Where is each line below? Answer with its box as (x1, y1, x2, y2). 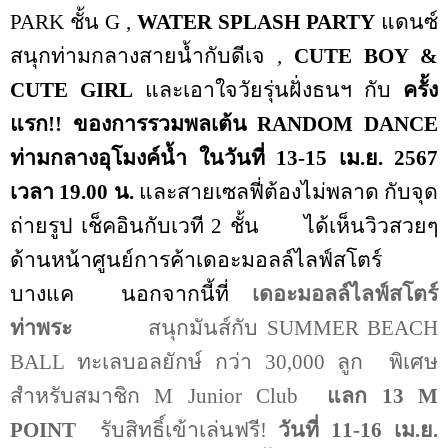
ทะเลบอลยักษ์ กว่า (76, 349, 265, 374)
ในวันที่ (198, 145, 276, 170)
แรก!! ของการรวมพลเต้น (10, 111, 258, 136)
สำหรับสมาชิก (10, 383, 155, 408)
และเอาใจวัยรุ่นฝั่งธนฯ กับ (145, 77, 403, 102)
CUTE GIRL (10, 77, 133, 102)
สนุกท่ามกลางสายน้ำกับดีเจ (10, 43, 277, 68)
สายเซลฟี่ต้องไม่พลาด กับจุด (176, 179, 438, 204)
